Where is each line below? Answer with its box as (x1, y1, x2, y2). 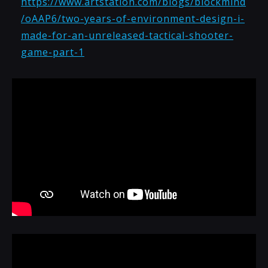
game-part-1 (21, 45, 84, 59)
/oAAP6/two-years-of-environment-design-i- (21, 12, 245, 25)
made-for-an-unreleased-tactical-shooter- (21, 29, 233, 42)
